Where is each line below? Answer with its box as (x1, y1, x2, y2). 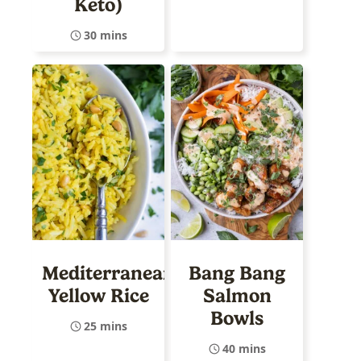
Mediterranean (42, 262, 175, 285)
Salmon (202, 284, 272, 308)
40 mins (222, 341, 266, 357)
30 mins (83, 27, 127, 43)
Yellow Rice (48, 284, 149, 308)
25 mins (83, 318, 127, 334)
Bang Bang (189, 262, 285, 285)
